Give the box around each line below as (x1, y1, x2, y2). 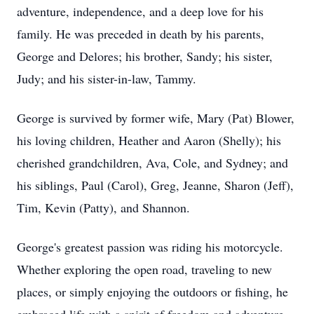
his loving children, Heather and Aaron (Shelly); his (17, 132, 281, 149)
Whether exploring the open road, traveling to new (17, 261, 272, 278)
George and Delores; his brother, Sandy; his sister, (17, 48, 273, 64)
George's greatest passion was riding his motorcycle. (17, 238, 283, 255)
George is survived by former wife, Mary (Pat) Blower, (17, 109, 294, 126)
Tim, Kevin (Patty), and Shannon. (17, 199, 190, 216)
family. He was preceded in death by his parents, (17, 25, 264, 42)
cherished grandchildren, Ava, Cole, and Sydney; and (17, 154, 288, 171)
